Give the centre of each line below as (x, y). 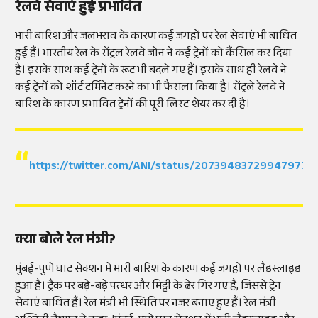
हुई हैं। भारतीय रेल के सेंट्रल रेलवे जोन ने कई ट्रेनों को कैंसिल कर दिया (153, 54)
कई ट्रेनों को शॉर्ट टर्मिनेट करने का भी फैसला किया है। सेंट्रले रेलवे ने (150, 88)
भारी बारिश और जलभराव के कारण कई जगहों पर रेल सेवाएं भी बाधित (156, 37)
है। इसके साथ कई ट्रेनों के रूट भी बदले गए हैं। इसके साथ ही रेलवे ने (151, 71)
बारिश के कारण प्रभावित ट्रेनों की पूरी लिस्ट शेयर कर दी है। (133, 105)
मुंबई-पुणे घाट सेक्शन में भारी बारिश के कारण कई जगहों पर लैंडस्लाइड (158, 270)
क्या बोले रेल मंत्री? (65, 241)
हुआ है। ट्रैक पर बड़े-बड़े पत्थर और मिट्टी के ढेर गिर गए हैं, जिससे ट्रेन (148, 287)
